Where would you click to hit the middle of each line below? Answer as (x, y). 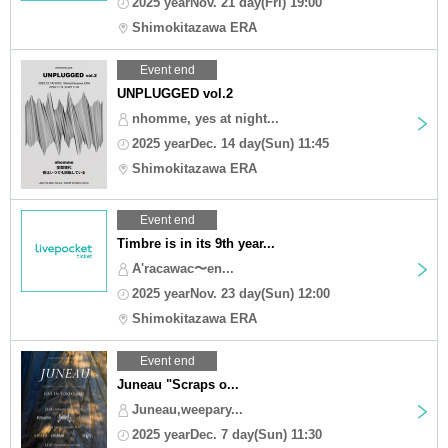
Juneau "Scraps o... (178, 384)
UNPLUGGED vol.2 (175, 93)
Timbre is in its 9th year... (196, 243)
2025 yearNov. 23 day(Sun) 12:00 (231, 293)
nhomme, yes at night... (205, 118)
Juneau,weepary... (187, 409)
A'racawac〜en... (183, 268)
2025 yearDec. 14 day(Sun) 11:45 (230, 143)
